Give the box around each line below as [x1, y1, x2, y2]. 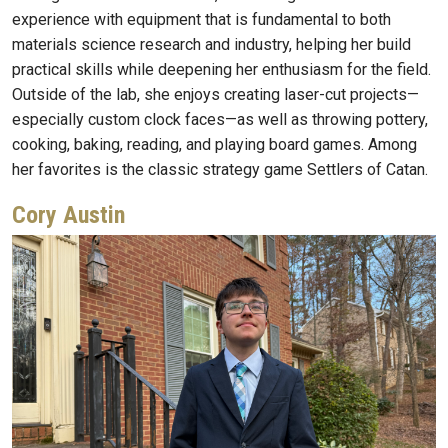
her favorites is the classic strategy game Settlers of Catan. [12, 160, 428, 180]
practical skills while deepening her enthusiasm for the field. [12, 60, 431, 80]
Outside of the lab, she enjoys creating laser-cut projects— [12, 85, 419, 105]
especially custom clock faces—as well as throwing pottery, [12, 110, 428, 130]
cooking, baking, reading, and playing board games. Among [12, 135, 417, 155]
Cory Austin [12, 200, 125, 229]
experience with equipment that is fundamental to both [12, 10, 391, 30]
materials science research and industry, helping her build [12, 35, 411, 55]
